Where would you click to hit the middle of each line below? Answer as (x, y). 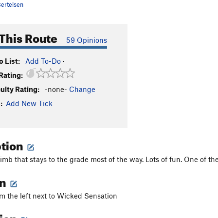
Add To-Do (43, 61)
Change (82, 89)
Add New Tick (29, 103)
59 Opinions (87, 40)
